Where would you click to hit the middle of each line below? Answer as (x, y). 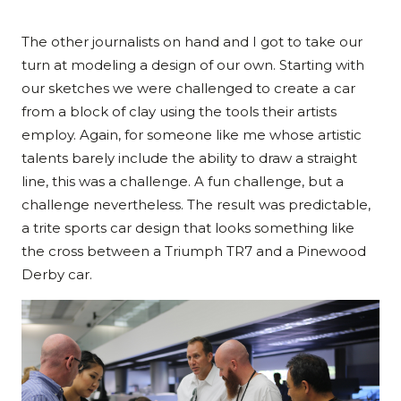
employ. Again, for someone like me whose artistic (192, 135)
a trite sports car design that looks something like (188, 228)
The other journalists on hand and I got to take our (192, 42)
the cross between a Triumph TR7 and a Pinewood (194, 252)
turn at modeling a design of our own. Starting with (193, 65)
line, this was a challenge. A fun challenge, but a (183, 182)
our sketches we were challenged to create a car (188, 89)
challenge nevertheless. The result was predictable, (196, 205)
